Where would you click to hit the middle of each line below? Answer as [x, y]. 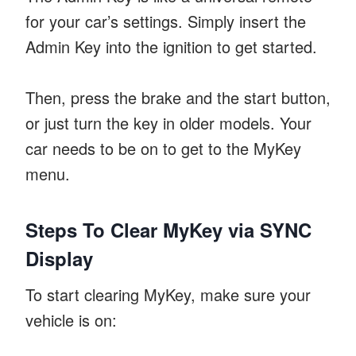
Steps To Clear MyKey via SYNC [168, 229]
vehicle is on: [71, 319]
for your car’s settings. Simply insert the [166, 21]
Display [59, 258]
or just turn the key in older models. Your [168, 122]
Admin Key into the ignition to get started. [171, 46]
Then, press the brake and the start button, [178, 97]
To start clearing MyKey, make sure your [168, 294]
